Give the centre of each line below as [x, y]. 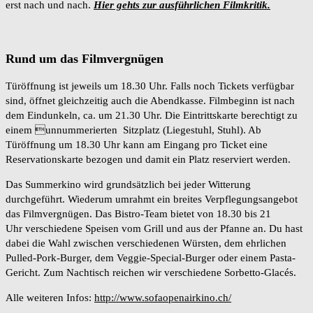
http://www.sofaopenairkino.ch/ [163, 297]
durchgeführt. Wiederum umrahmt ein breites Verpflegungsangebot [152, 199]
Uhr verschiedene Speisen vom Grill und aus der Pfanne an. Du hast [154, 228]
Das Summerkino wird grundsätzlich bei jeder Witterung [128, 184]
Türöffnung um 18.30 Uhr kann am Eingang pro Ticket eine [137, 144]
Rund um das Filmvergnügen [85, 59]
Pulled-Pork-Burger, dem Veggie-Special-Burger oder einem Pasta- [151, 257]
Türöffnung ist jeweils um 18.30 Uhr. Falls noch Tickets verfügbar [150, 86]
